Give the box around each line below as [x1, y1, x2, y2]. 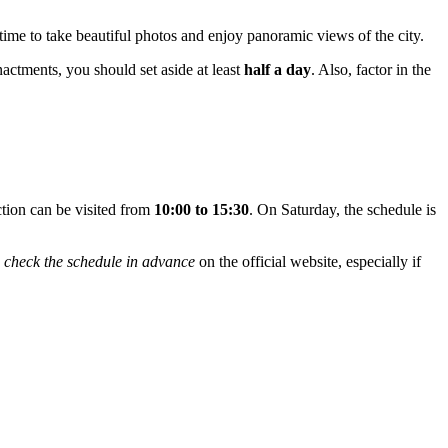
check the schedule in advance [4, 253, 195, 271]
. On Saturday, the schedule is [249, 201, 436, 219]
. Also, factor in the [311, 61, 431, 79]
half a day [244, 61, 311, 79]
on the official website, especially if [195, 253, 421, 271]
